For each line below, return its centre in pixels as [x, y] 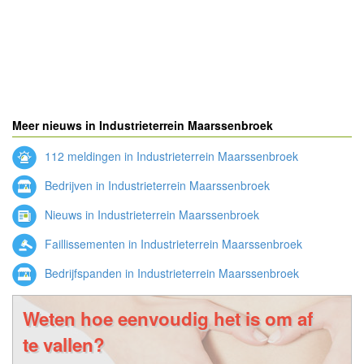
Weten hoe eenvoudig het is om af [168, 318]
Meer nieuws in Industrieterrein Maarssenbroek [143, 125]
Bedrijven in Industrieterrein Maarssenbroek [156, 185]
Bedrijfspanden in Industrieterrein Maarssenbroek [170, 273]
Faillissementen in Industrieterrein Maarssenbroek [172, 243]
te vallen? [64, 344]
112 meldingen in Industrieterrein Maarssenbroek [170, 156]
